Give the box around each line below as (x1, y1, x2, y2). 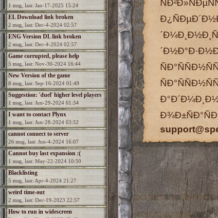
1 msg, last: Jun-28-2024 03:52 (8, 119, 79, 125)
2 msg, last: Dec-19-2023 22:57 (8, 197, 80, 203)
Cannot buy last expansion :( (8, 150, 81, 157)
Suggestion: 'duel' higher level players (8, 91, 102, 98)
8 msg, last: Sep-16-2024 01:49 (8, 80, 79, 86)
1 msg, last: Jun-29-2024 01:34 (8, 100, 79, 106)
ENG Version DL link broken (8, 33, 81, 40)
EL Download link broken (8, 14, 73, 20)
